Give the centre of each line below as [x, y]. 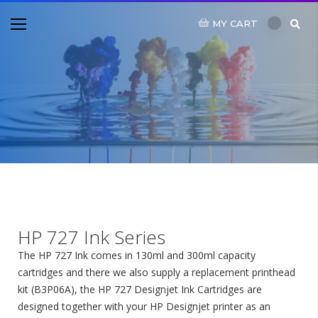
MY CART [235, 23]
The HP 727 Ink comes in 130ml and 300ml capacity [137, 255]
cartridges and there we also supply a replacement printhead [157, 272]
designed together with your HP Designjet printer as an [144, 306]
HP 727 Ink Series [92, 237]
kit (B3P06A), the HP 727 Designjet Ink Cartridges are [140, 289]
